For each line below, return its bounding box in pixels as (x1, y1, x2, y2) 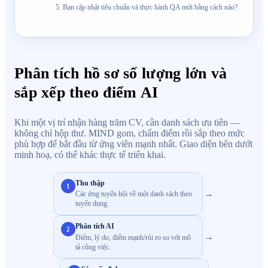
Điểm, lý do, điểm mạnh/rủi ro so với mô (75, 233, 191, 241)
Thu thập (75, 178, 105, 187)
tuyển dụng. (75, 200, 109, 208)
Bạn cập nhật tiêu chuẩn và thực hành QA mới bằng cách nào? (63, 2, 237, 11)
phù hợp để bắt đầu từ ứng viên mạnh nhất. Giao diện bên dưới (14, 138, 252, 149)
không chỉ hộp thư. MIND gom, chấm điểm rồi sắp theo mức (14, 127, 245, 138)
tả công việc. (75, 243, 111, 251)
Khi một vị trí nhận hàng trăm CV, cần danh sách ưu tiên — (14, 117, 240, 127)
